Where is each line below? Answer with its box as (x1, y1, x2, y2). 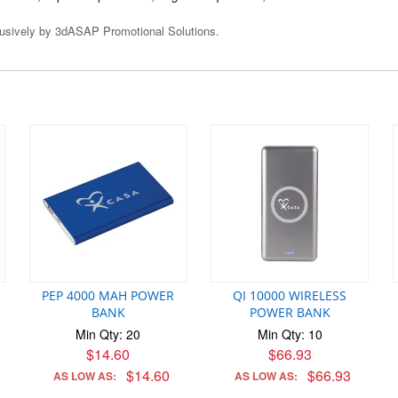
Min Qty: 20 (76, 324, 141, 343)
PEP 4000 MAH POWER (42, 286, 175, 304)
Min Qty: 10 (257, 324, 322, 343)
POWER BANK (249, 303, 330, 321)
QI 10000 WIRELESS (233, 286, 347, 304)
